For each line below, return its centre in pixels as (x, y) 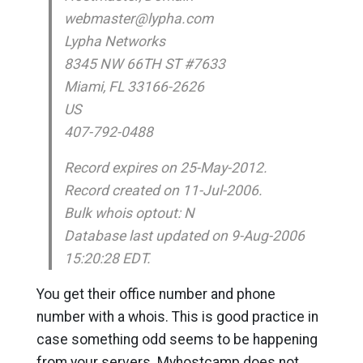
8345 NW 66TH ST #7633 (144, 64)
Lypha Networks (114, 41)
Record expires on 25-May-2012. (165, 168)
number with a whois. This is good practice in (177, 317)
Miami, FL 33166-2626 (134, 87)
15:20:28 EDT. (107, 258)
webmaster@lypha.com (138, 19)
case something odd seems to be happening (177, 340)
